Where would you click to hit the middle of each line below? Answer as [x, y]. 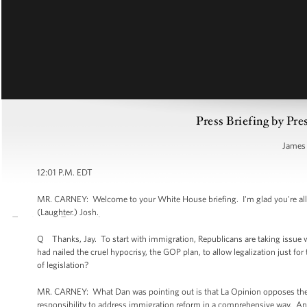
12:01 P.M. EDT [65, 172]
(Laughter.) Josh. [68, 212]
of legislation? [63, 265]
